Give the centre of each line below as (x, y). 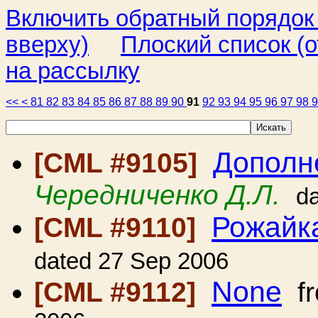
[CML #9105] (120, 163)
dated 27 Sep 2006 (131, 261)
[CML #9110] (119, 227)
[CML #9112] (119, 292)
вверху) (47, 45)
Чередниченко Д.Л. (157, 195)
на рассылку (73, 71)
